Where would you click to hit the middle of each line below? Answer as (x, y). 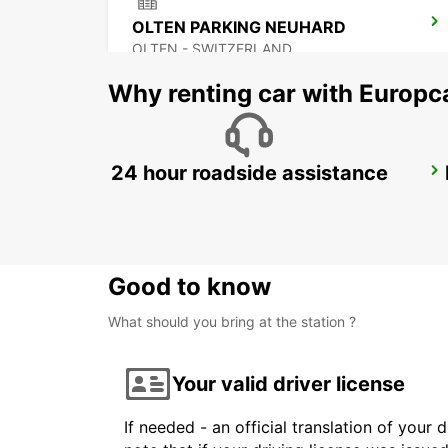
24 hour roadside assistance (249, 173)
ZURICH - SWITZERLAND (215, 198)
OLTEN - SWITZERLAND (212, 49)
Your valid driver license (288, 383)
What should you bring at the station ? (232, 322)
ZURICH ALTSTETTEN (218, 176)
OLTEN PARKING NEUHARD (239, 27)
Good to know (189, 287)
